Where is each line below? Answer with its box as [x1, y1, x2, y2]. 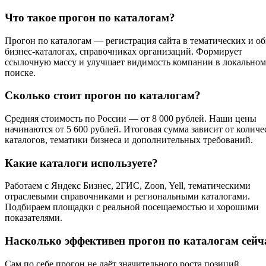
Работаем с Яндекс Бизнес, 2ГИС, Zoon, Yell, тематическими [5, 180, 251, 191]
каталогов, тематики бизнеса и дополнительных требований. [5, 134, 253, 145]
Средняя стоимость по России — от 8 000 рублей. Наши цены [5, 113, 256, 123]
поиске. [5, 67, 36, 78]
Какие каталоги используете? [5, 156, 158, 169]
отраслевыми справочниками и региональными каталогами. [5, 191, 250, 202]
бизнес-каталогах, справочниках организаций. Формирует [5, 46, 242, 56]
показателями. [5, 213, 62, 223]
